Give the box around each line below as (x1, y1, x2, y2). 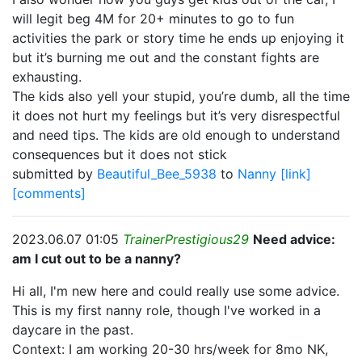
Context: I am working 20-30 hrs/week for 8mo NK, (12, 341, 328, 357)
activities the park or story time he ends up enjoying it (12, 30, 344, 46)
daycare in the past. (12, 322, 133, 338)
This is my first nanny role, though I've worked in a (12, 302, 321, 318)
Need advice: (253, 231, 335, 247)
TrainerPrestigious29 (123, 231, 249, 247)
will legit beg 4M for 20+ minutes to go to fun (12, 11, 294, 27)
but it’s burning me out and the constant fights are (12, 49, 319, 65)
